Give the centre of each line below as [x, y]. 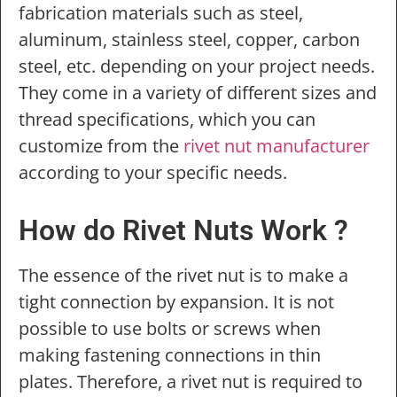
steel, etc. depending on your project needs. [197, 66]
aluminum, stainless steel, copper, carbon [189, 39]
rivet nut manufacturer [276, 145]
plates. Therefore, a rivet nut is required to [191, 382]
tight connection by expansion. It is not [176, 302]
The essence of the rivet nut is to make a [183, 276]
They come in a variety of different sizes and [198, 92]
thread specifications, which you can [167, 119]
